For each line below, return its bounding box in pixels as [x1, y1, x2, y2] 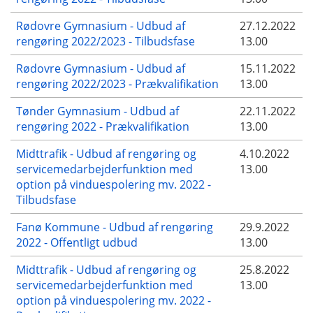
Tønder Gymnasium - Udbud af [16, 103, 179, 119]
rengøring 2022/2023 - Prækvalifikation [16, 75, 219, 92]
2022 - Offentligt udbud [16, 234, 138, 250]
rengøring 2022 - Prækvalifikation [16, 118, 189, 134]
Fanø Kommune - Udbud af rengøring [16, 219, 213, 235]
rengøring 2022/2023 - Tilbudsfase [16, 33, 195, 49]
